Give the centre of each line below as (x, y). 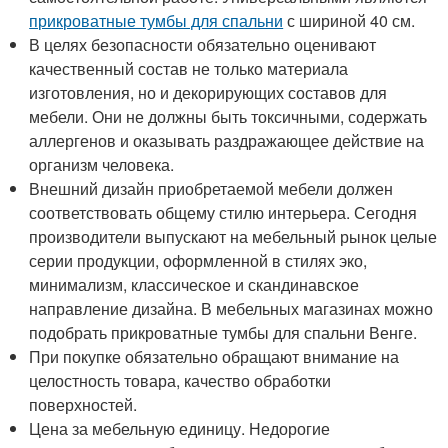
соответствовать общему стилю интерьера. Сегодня (223, 212)
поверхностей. (83, 404)
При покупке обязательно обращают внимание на (214, 356)
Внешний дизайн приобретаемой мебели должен (211, 188)
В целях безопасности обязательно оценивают (203, 44)
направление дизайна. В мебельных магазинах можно (231, 308)
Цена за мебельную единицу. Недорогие (180, 428)
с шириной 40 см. (349, 20)
